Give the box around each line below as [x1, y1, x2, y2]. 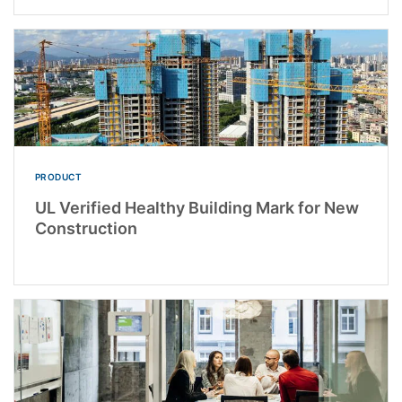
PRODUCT [34, 171, 82, 183]
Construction [34, 219, 137, 239]
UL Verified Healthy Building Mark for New [34, 198, 359, 218]
